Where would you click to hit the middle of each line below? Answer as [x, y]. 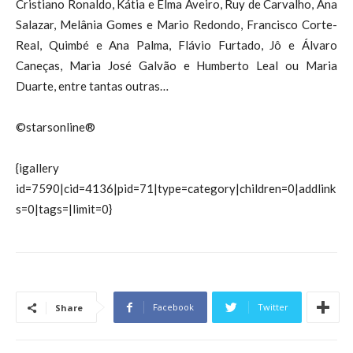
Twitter [273, 307]
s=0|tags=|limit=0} [64, 209]
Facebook [173, 307]
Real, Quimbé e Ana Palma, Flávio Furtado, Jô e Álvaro [176, 45]
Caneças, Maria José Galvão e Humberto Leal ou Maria [176, 65]
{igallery [37, 168]
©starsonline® [56, 127]
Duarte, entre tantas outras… [93, 86]
